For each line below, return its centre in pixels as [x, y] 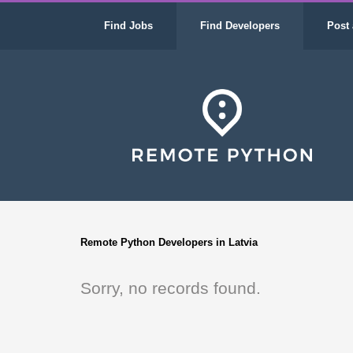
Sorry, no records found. [171, 288]
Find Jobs [128, 26]
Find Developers [240, 26]
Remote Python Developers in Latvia [169, 242]
